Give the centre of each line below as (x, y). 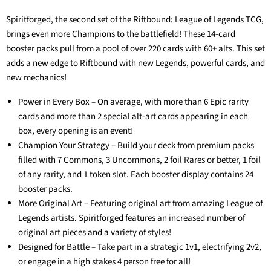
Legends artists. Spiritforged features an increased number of (132, 218)
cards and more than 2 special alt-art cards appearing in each (133, 117)
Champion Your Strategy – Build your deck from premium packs (136, 146)
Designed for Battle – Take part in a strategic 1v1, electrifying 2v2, (140, 247)
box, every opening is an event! (76, 131)
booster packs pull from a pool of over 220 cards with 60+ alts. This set (135, 49)
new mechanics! (36, 78)
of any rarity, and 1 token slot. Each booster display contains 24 (136, 175)
